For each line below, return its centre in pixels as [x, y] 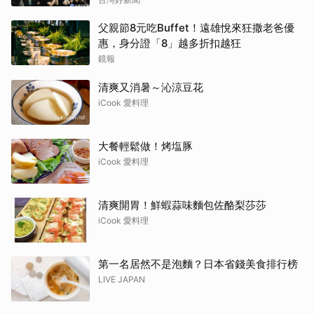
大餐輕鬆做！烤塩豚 [145, 146]
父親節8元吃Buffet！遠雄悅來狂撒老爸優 [196, 28]
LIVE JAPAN [122, 279]
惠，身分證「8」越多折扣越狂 [170, 43]
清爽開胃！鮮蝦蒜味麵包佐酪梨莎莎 [182, 205]
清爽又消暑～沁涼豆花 [151, 87]
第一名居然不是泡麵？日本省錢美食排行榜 [198, 264]
